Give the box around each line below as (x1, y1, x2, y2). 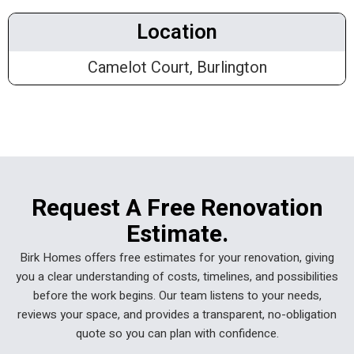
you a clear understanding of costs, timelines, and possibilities (16, 268, 338, 285)
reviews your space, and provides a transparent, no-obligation (17, 306, 337, 323)
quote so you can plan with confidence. (75, 325, 279, 342)
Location (137, 17, 217, 47)
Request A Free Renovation (31, 191, 323, 226)
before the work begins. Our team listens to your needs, (32, 287, 322, 304)
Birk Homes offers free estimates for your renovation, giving (20, 249, 334, 266)
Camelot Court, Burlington (87, 56, 267, 79)
